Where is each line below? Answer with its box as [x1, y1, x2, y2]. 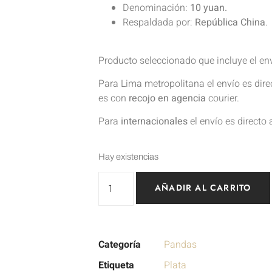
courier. [206, 91, 239, 106]
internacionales [121, 114, 188, 129]
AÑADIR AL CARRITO [155, 182, 251, 194]
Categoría [98, 237, 141, 253]
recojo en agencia [129, 91, 206, 106]
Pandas [164, 237, 197, 253]
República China [195, 15, 265, 30]
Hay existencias [98, 151, 158, 161]
